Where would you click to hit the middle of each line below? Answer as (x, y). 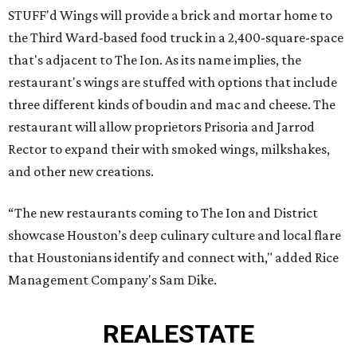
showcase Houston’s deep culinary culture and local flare (175, 235)
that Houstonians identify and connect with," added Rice (173, 258)
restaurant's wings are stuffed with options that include (173, 82)
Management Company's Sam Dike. (112, 280)
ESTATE (209, 334)
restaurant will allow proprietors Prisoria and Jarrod (161, 127)
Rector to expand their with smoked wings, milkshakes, (169, 149)
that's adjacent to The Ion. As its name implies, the (155, 60)
